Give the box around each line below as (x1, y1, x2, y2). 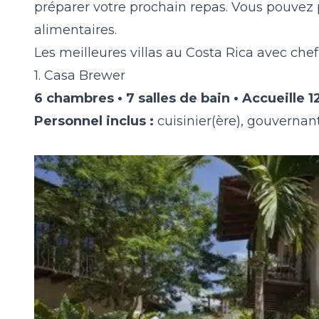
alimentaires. (34, 22, 117, 38)
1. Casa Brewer (34, 68, 125, 83)
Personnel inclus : (34, 113, 157, 129)
